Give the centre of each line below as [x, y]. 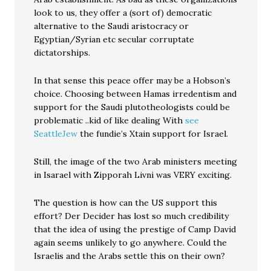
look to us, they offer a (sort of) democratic [123, 13]
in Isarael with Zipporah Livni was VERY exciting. [133, 175]
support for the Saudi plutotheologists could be [132, 107]
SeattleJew [56, 134]
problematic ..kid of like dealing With [110, 120]
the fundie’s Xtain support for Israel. [153, 134]
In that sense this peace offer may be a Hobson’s [132, 80]
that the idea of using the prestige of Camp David [135, 229]
